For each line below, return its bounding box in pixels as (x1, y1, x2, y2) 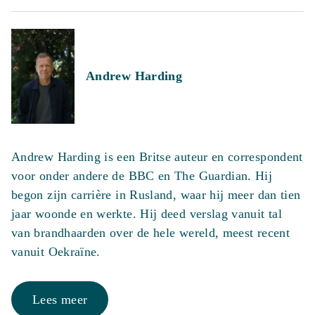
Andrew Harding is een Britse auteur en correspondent (11, 150, 303, 164)
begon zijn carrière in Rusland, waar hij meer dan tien (11, 188, 301, 202)
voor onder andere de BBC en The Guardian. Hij (11, 169, 273, 183)
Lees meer (32, 292, 88, 307)
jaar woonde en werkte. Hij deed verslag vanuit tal (11, 207, 282, 221)
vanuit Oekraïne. (11, 245, 101, 259)
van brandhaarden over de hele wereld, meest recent (11, 226, 290, 240)
